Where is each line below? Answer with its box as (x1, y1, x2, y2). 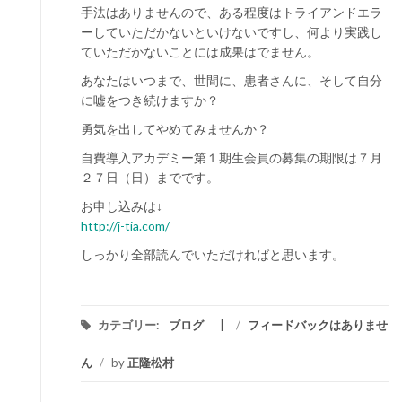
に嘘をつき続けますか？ (81, 92, 219, 108)
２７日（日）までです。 (81, 170, 219, 185)
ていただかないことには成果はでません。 (81, 44, 319, 59)
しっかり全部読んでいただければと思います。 (81, 247, 345, 262)
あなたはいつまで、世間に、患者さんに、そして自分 (81, 73, 382, 88)
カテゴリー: (95, 318, 162, 332)
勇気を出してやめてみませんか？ (81, 121, 269, 136)
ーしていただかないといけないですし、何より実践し (81, 24, 382, 39)
